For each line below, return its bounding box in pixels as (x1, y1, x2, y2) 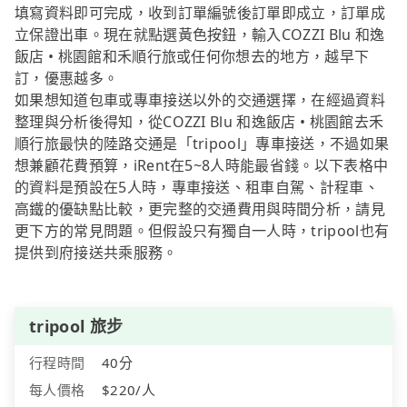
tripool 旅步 (29, 315, 124, 338)
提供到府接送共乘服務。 (15, 243, 178, 263)
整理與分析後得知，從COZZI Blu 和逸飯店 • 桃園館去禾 (15, 112, 384, 133)
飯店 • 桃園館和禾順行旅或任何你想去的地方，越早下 (15, 46, 370, 67)
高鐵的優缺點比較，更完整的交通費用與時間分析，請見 (15, 199, 386, 220)
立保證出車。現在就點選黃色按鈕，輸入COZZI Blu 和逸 (15, 25, 385, 45)
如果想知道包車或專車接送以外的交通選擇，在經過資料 (15, 90, 386, 111)
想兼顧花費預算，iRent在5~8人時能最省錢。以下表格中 (15, 155, 389, 176)
